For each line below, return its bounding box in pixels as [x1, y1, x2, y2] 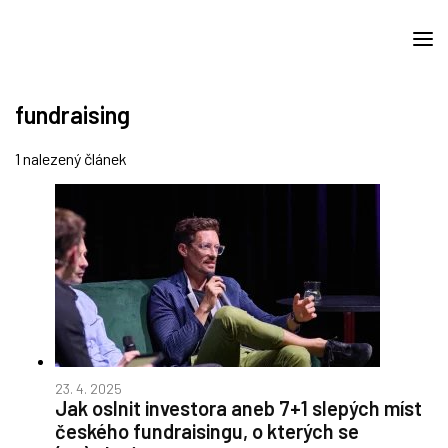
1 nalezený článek [15, 148, 127, 168]
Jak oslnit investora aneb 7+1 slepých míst [55, 395, 422, 420]
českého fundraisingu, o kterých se [55, 418, 359, 443]
